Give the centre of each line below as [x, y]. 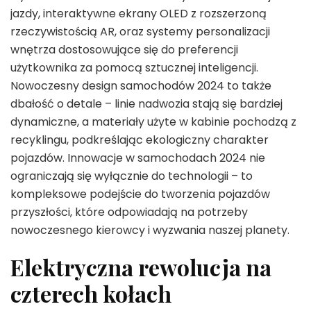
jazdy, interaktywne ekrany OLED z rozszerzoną [138, 14]
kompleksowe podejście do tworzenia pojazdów [140, 194]
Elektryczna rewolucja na [141, 267]
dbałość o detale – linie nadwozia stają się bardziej [146, 104]
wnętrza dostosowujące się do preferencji [124, 50]
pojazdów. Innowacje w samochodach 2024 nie [138, 158]
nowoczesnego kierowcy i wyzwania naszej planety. [150, 230]
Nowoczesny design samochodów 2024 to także [141, 86]
